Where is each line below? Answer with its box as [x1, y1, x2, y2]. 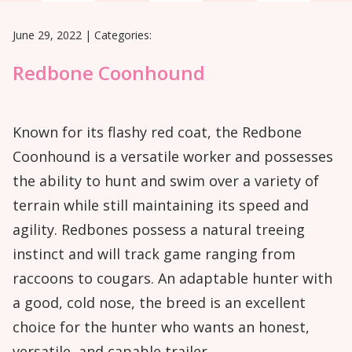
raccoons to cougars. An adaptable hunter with [13, 268, 332, 288]
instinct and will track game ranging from [13, 244, 295, 263]
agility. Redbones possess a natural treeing [13, 219, 305, 239]
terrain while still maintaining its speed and [13, 195, 309, 214]
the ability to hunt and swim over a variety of [13, 170, 319, 190]
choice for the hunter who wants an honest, [13, 317, 310, 336]
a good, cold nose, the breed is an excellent [13, 292, 306, 312]
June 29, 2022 [13, 27, 82, 42]
